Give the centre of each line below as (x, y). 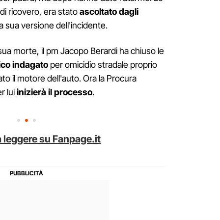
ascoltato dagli (109, 12)
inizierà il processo (55, 92)
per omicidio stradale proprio (103, 65)
